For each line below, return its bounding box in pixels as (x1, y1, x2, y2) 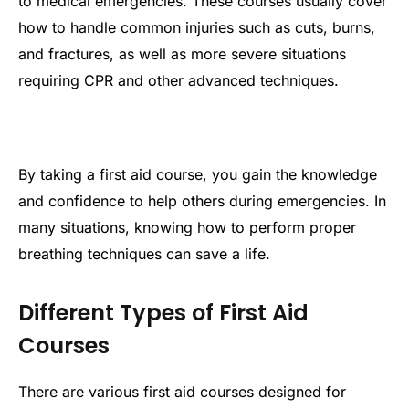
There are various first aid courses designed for (18, 383, 346, 401)
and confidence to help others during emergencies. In (18, 191, 386, 210)
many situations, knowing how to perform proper (18, 217, 356, 236)
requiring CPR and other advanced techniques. (18, 71, 339, 90)
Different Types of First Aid (18, 298, 309, 328)
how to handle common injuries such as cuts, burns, (18, 18, 375, 37)
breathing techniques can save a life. (18, 244, 270, 263)
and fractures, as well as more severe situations (18, 45, 346, 64)
